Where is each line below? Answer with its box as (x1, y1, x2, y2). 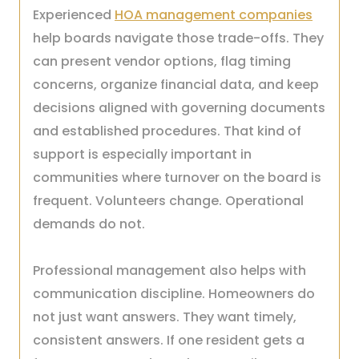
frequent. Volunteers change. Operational (33, 192, 304, 210)
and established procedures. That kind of (33, 122, 301, 140)
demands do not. (33, 215, 145, 233)
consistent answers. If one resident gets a (33, 331, 305, 349)
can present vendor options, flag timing (33, 52, 291, 71)
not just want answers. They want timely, (33, 308, 296, 326)
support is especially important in (33, 145, 252, 163)
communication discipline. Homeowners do (33, 284, 315, 303)
